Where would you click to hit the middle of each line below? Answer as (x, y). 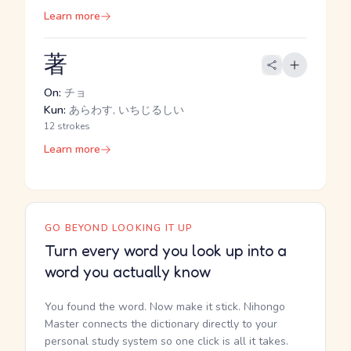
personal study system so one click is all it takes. (166, 341)
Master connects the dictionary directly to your (161, 324)
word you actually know (128, 272)
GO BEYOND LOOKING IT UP (119, 228)
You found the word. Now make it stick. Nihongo (165, 307)
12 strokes (67, 126)
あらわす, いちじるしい (125, 110)
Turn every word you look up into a (166, 251)
